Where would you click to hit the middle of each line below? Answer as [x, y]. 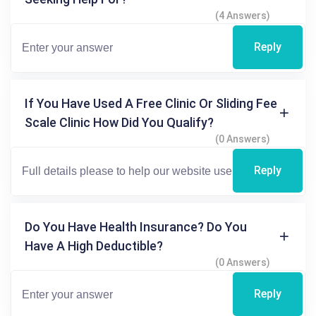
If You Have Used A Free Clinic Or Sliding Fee [151, 103]
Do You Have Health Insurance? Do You [136, 226]
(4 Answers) [243, 15]
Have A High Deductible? [94, 245]
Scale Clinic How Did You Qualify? [119, 122]
